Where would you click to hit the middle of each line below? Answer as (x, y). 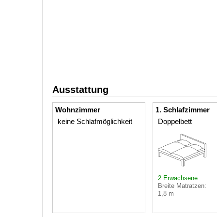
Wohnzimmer (78, 109)
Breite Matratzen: (182, 186)
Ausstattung (80, 89)
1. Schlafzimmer (183, 109)
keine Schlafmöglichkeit (95, 121)
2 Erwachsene (178, 178)
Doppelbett (175, 121)
